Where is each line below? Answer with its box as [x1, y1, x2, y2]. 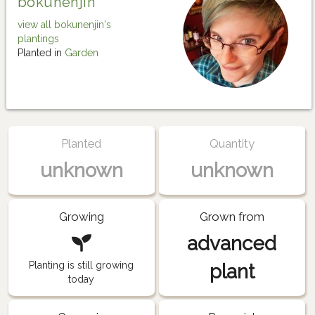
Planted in [18, 47, 65, 59]
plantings [18, 33, 59, 45]
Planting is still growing [29, 259, 134, 271]
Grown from [199, 209, 264, 224]
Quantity [209, 136, 255, 151]
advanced [187, 231, 277, 255]
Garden [65, 47, 98, 59]
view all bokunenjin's [18, 19, 111, 31]
